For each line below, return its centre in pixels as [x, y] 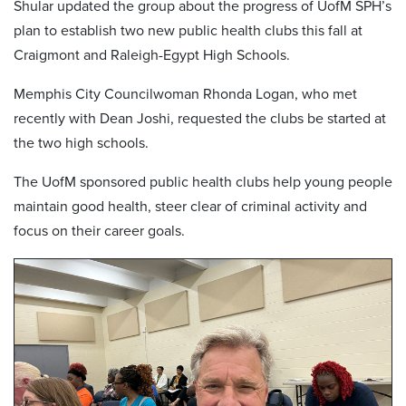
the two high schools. [83, 143]
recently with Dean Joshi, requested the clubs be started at [200, 118]
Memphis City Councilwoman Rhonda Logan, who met [185, 94]
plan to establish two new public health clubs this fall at [188, 30]
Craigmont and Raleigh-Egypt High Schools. [159, 55]
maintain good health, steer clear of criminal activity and [190, 206]
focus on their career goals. [101, 231]
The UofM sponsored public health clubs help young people [203, 182]
